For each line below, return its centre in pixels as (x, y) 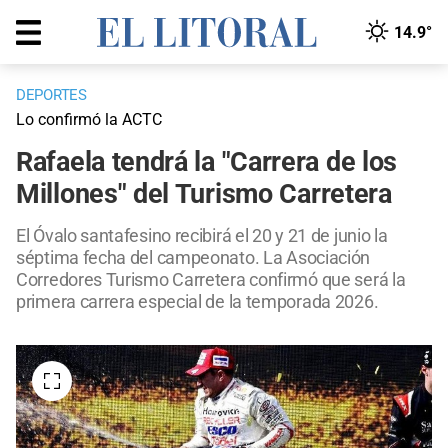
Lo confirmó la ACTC (89, 120)
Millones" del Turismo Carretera (204, 194)
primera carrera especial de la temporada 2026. (197, 302)
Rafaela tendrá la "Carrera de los (207, 162)
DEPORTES (51, 95)
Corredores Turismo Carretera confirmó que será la (211, 280)
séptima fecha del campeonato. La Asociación (193, 258)
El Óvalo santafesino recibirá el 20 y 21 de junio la (202, 236)
